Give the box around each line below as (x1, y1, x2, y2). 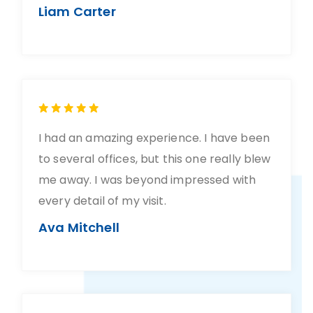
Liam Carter (38, 3, 116, 20)
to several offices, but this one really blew (38, 151, 271, 167)
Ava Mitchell (38, 219, 119, 236)
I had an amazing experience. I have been (38, 130, 270, 146)
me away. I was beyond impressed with (38, 172, 256, 188)
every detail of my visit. (38, 193, 166, 209)
